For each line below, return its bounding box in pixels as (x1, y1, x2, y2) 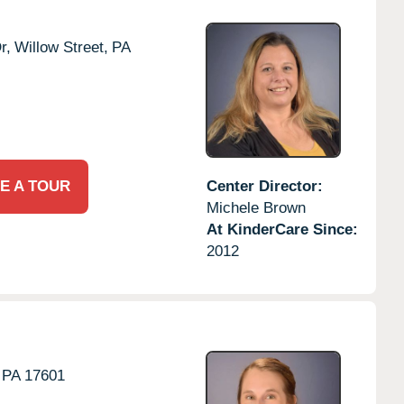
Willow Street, (14, 38, 108, 56)
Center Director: (206, 177, 323, 195)
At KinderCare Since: (206, 220, 358, 238)
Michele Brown (206, 198, 306, 216)
